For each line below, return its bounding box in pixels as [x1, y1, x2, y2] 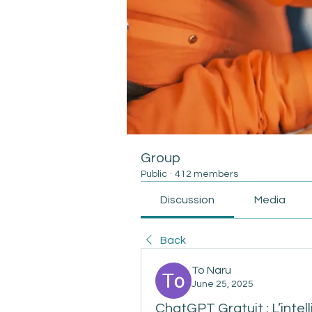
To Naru [192, 264, 231, 276]
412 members [175, 169, 238, 179]
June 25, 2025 [192, 279, 253, 289]
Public [141, 169, 167, 179]
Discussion [160, 194, 215, 205]
